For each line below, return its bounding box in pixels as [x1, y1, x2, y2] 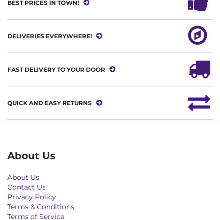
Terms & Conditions [7, 202, 74, 212]
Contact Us [7, 183, 46, 192]
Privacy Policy [7, 192, 56, 202]
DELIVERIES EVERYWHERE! [7, 32, 93, 40]
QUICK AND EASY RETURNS [7, 99, 93, 107]
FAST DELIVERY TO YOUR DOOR [7, 66, 107, 74]
